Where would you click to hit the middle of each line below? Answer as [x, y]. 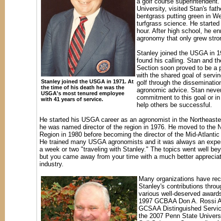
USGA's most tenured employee [82, 93]
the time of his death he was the [82, 87]
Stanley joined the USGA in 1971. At [87, 81]
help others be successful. [176, 105]
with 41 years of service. [72, 99]
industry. [51, 164]
